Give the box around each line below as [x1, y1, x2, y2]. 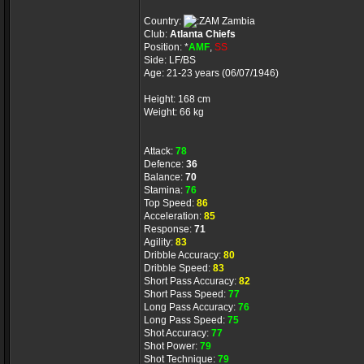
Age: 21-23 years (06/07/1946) [144, 67, 279, 79]
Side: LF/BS [144, 54, 196, 66]
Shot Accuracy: [144, 327, 211, 339]
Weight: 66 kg [144, 106, 204, 118]
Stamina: [144, 184, 185, 196]
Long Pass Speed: [144, 314, 227, 326]
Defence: [144, 158, 186, 170]
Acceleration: [144, 210, 204, 222]
